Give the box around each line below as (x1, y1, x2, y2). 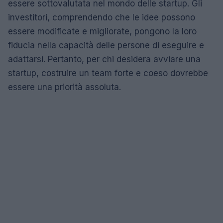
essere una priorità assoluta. (8, 82, 121, 92)
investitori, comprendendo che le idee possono (8, 12, 195, 22)
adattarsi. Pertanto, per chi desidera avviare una (8, 54, 201, 64)
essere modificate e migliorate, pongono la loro (8, 26, 197, 36)
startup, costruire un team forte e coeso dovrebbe (8, 68, 208, 78)
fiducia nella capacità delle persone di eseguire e (8, 40, 204, 50)
